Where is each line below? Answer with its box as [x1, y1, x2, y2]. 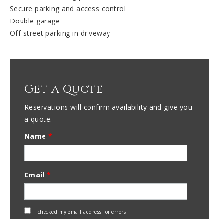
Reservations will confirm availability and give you [24, 102, 193, 112]
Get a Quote [24, 82, 103, 98]
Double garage [9, 16, 60, 26]
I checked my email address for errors [34, 208, 126, 216]
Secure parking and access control [9, 4, 126, 14]
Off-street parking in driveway [9, 28, 110, 38]
